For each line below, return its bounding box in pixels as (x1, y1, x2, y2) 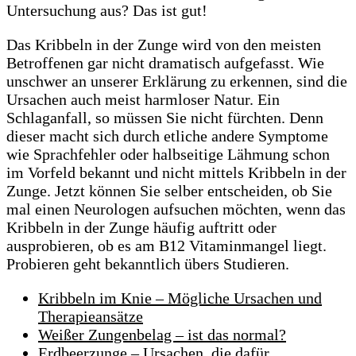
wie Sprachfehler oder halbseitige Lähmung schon (6, 145, 330, 164)
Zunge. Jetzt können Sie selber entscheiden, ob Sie (6, 182, 332, 200)
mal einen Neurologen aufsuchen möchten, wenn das (6, 200, 346, 219)
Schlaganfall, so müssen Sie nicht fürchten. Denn (6, 109, 323, 127)
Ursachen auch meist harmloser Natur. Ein (6, 91, 280, 109)
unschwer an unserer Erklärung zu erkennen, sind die (6, 72, 347, 91)
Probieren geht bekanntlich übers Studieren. (6, 255, 289, 273)
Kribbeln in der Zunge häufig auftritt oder (6, 219, 277, 237)
